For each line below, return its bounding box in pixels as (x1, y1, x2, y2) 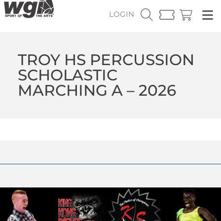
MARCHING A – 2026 (17, 80, 176, 100)
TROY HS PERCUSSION (17, 50, 194, 69)
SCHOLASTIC (17, 65, 117, 84)
